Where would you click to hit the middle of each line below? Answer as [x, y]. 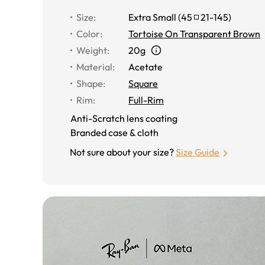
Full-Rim [146, 100]
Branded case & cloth [114, 132]
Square [143, 83]
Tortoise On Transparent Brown [194, 33]
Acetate [146, 67]
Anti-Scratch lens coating [124, 118]
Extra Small [152, 17]
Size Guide [198, 152]
